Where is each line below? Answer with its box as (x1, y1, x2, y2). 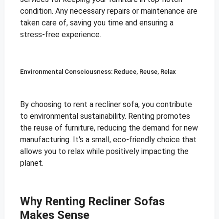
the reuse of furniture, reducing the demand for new (20, 123, 198, 133)
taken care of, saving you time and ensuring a (20, 18, 174, 28)
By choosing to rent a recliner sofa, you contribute (20, 100, 192, 109)
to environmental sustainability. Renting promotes (20, 111, 190, 121)
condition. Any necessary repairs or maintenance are (20, 6, 197, 16)
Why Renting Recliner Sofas (20, 195, 165, 209)
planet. (20, 158, 44, 168)
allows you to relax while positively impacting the (20, 147, 189, 156)
